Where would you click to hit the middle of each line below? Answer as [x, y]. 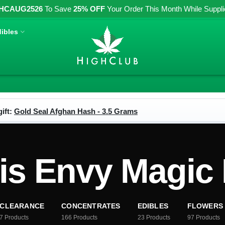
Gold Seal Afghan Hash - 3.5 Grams [76, 111]
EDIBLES [153, 206]
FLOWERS [205, 206]
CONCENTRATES [91, 206]
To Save [58, 9]
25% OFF [89, 9]
